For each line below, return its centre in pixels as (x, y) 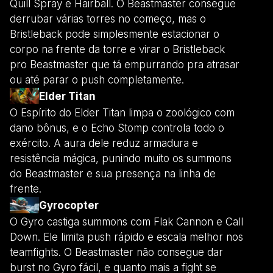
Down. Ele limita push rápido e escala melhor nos (126, 237)
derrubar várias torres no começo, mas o (108, 19)
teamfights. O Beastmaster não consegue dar (116, 252)
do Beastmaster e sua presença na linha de (113, 173)
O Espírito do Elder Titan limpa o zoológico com (122, 112)
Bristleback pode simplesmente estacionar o (115, 34)
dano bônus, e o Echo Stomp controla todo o (117, 128)
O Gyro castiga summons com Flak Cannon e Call (126, 222)
